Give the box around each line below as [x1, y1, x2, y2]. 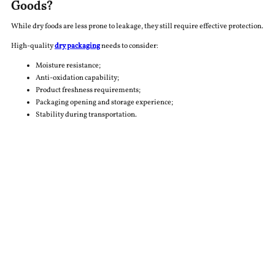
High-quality [10, 41, 55, 52]
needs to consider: [99, 41, 158, 52]
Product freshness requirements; [35, 85, 141, 96]
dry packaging [54, 41, 100, 52]
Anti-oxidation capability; [35, 73, 119, 83]
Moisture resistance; [35, 61, 101, 71]
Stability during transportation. [35, 110, 137, 120]
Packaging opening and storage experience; [35, 98, 173, 108]
